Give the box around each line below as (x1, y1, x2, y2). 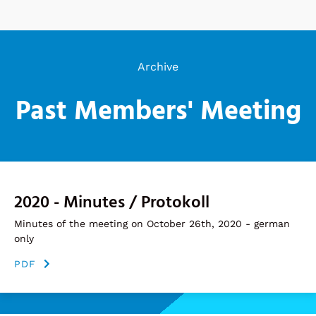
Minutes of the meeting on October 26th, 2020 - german (14, 218, 290, 230)
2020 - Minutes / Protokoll (14, 190, 209, 217)
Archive (138, 59, 178, 73)
